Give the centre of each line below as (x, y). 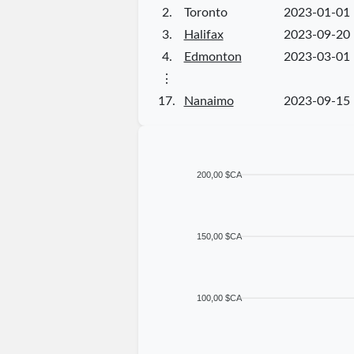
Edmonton (213, 56)
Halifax (203, 34)
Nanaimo (209, 101)
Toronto (205, 12)
